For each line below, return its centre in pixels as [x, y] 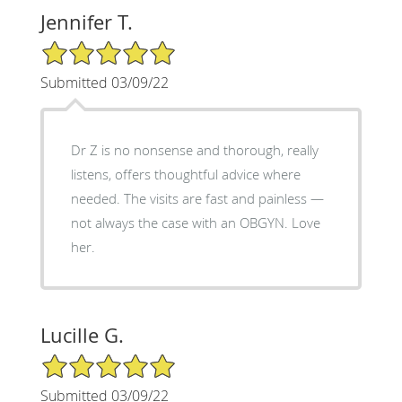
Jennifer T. [86, 22]
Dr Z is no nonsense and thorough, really [194, 149]
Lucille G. [82, 335]
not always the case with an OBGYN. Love [195, 222]
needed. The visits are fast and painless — [197, 198]
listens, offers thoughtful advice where [185, 174]
